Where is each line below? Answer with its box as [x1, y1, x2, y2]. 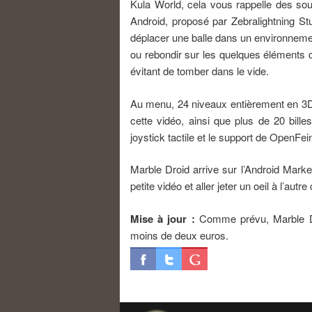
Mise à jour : [130, 210, 195, 226]
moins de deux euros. [130, 227, 228, 242]
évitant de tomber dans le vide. [130, 63, 269, 79]
